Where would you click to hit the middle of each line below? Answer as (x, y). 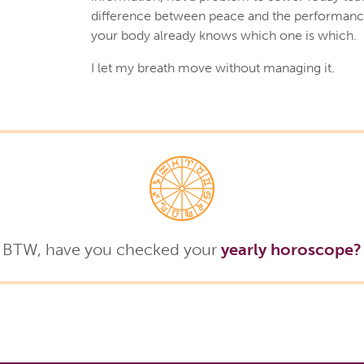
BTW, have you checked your (112, 249)
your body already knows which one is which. (224, 35)
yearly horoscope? (291, 249)
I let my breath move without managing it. (213, 67)
